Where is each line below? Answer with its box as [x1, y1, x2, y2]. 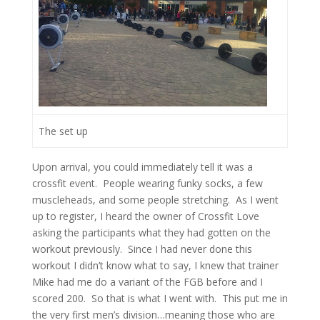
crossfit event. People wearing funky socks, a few [31, 176, 263, 190]
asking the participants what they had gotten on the [31, 226, 271, 239]
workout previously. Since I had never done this [31, 242, 252, 256]
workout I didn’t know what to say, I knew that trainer [31, 259, 279, 272]
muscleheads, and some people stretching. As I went [31, 193, 279, 206]
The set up [39, 124, 88, 138]
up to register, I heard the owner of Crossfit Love [31, 209, 259, 223]
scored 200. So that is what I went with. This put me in [31, 291, 288, 305]
